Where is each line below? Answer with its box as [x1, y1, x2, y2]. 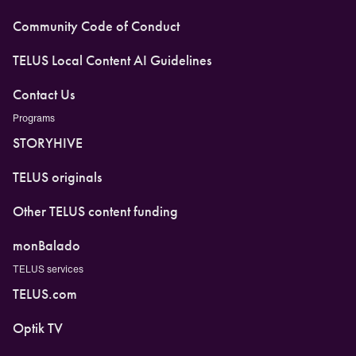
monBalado [13, 236, 80, 254]
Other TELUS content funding [13, 202, 178, 220]
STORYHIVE [13, 133, 83, 152]
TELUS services [13, 262, 83, 276]
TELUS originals [13, 168, 102, 186]
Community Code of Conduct [13, 17, 180, 35]
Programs [13, 111, 55, 125]
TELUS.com [13, 284, 77, 303]
